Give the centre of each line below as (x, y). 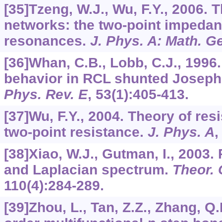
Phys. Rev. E (46, 95)
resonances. (47, 41)
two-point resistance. (76, 132)
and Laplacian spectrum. (88, 170)
